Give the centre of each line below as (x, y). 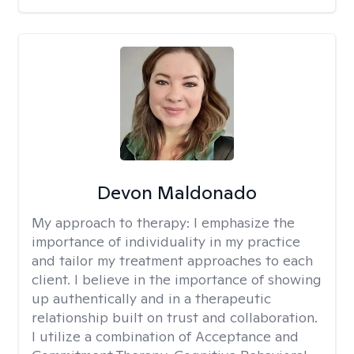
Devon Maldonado (177, 192)
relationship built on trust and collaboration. (175, 317)
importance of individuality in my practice (166, 241)
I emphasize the (244, 222)
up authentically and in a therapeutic (151, 298)
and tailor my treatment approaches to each (172, 260)
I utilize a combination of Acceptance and (165, 336)
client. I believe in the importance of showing (177, 279)
